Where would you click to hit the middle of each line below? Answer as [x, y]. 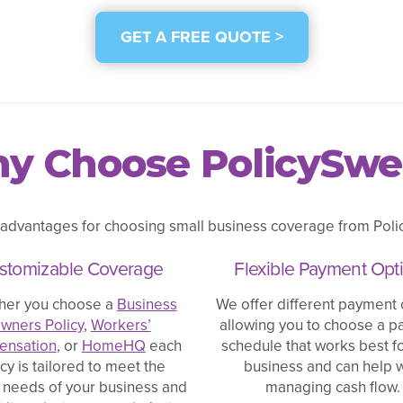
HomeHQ [113, 345]
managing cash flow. [333, 387]
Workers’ [121, 325]
